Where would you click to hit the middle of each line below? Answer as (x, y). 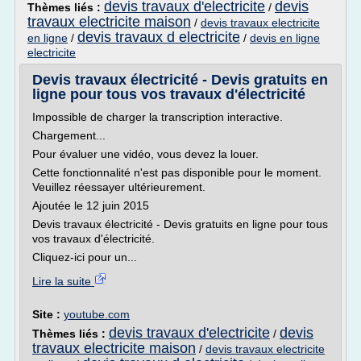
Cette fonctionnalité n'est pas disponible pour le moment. (177, 172)
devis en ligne (285, 38)
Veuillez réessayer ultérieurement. (119, 187)
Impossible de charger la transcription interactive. (158, 117)
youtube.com (97, 314)
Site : (48, 314)
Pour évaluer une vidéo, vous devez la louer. (145, 154)
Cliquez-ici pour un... (85, 257)
